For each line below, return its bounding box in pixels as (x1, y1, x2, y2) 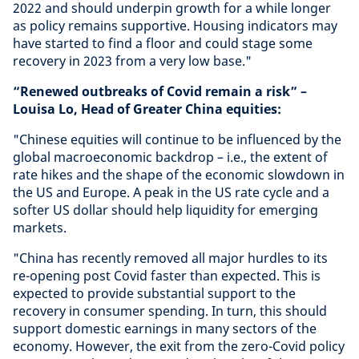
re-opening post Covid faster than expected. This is (13, 267, 321, 284)
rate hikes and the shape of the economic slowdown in (13, 166, 345, 184)
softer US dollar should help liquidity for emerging (13, 201, 318, 219)
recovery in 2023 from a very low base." (13, 52, 252, 70)
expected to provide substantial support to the (13, 284, 296, 302)
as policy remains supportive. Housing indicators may (13, 17, 337, 34)
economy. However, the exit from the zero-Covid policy (13, 337, 345, 355)
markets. (13, 219, 67, 236)
